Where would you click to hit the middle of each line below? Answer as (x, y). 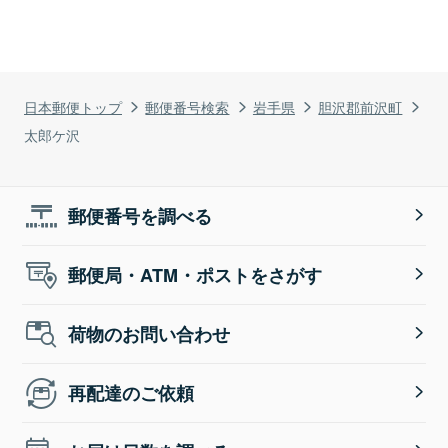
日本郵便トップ (73, 106)
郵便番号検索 (187, 106)
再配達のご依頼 (131, 392)
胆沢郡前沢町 (360, 106)
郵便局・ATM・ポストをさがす (195, 274)
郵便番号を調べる (140, 215)
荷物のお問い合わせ (149, 333)
